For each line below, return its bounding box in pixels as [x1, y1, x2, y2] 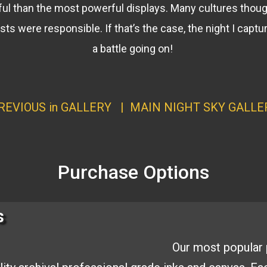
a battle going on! [92, 42, 175, 55]
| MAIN [111, 100, 164, 114]
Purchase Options [58, 161, 209, 184]
